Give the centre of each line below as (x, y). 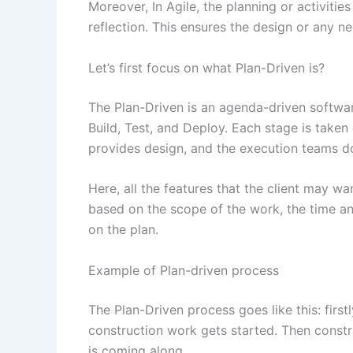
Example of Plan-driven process (184, 270)
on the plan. (123, 230)
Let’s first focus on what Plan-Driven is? (206, 67)
